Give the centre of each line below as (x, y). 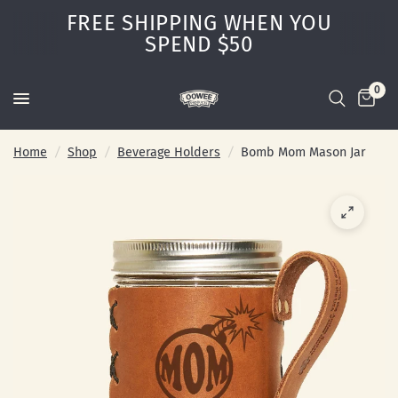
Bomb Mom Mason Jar (303, 152)
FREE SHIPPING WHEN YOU (199, 23)
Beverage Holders (169, 152)
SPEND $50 (199, 44)
